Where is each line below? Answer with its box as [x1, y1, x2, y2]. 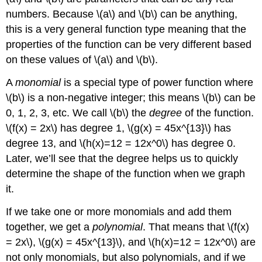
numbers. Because [6, 8, 97, 20]
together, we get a [6, 220, 93, 233]
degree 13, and [6, 137, 80, 149]
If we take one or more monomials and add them [6, 205, 232, 218]
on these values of [6, 54, 95, 66]
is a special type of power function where [61, 76, 254, 88]
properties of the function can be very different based [6, 39, 252, 51]
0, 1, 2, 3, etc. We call [6, 106, 111, 119]
